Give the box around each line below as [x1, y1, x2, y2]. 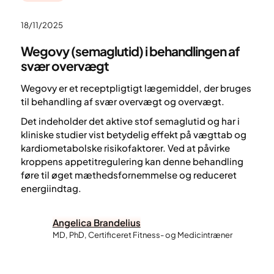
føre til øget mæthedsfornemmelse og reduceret [20, 168, 237, 180]
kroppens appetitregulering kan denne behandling [20, 155, 243, 167]
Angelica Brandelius [52, 217, 141, 228]
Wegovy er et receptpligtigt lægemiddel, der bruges [20, 81, 251, 94]
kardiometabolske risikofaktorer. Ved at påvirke [20, 141, 230, 154]
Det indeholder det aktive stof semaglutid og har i [20, 114, 240, 127]
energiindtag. [20, 182, 81, 194]
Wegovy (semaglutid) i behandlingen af [20, 42, 239, 59]
